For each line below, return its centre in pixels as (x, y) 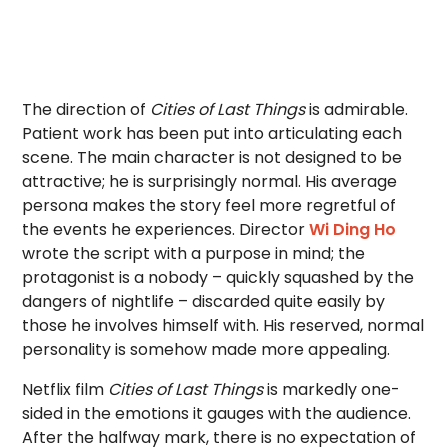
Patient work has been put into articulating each (212, 133)
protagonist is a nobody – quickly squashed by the (218, 277)
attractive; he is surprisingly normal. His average (210, 181)
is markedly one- (334, 389)
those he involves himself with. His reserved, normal (223, 325)
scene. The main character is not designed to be (212, 157)
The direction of (86, 109)
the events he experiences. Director (166, 229)
